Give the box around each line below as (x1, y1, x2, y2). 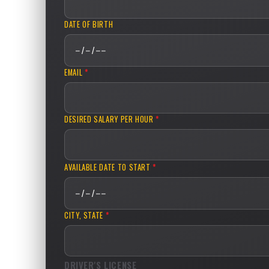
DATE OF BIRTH (64, 19, 113, 31)
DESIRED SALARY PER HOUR (64, 113, 156, 125)
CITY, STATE (64, 210, 106, 222)
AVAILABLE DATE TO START (64, 162, 153, 174)
